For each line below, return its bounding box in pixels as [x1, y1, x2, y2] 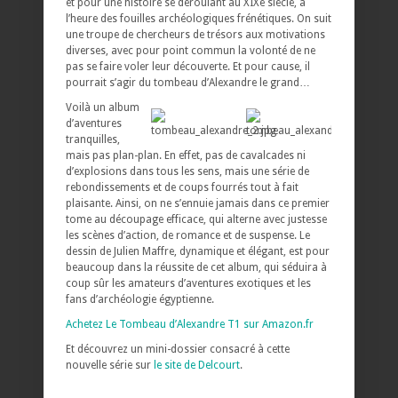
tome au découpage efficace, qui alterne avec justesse [66, 212, 327, 226]
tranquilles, [66, 132, 120, 146]
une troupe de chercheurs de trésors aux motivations [66, 28, 325, 41]
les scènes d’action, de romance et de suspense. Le [66, 228, 310, 242]
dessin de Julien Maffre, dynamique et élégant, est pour [66, 244, 330, 258]
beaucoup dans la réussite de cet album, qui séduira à [66, 260, 327, 274]
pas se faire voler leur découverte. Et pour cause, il [66, 60, 310, 73]
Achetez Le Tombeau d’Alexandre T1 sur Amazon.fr [66, 317, 314, 330]
